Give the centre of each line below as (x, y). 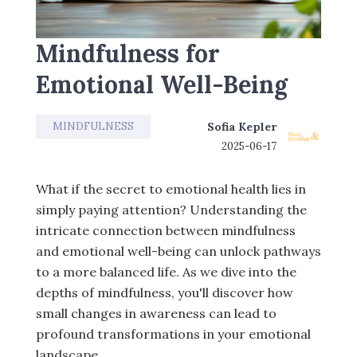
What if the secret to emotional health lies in (171, 189)
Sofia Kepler (242, 127)
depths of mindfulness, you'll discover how (165, 292)
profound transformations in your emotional (173, 334)
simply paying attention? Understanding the (171, 210)
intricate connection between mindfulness (166, 230)
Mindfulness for (128, 53)
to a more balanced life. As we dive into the (166, 272)
